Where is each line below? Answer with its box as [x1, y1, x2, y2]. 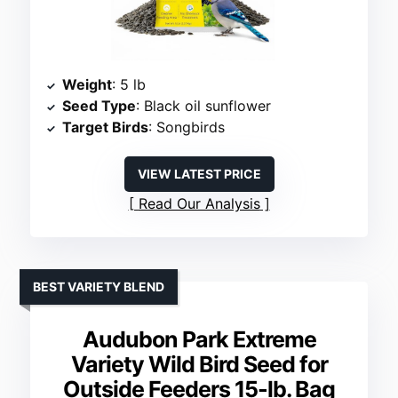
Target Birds [62, 118, 149, 137]
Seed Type [62, 97, 137, 115]
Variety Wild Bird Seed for [70, 351, 328, 378]
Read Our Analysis [138, 195, 260, 213]
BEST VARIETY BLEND [33, 279, 165, 295]
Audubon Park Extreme [82, 326, 316, 354]
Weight [62, 76, 113, 94]
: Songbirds [148, 118, 226, 137]
